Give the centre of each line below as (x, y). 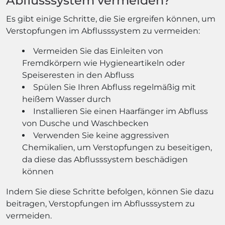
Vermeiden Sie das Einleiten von (98, 51)
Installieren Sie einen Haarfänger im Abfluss (121, 111)
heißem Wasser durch (67, 99)
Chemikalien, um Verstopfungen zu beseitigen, (117, 147)
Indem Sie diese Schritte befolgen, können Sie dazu (110, 191)
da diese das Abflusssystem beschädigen (105, 159)
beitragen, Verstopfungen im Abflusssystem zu (100, 203)
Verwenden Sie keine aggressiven (101, 135)
